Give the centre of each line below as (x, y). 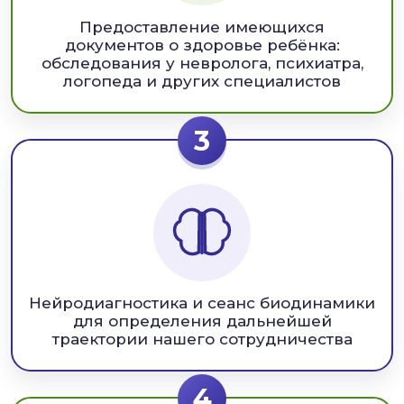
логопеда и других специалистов (202, 81)
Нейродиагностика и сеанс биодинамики (202, 303)
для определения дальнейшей (202, 321)
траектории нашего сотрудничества (202, 339)
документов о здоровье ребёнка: (202, 45)
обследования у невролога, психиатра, (202, 63)
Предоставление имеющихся (202, 27)
